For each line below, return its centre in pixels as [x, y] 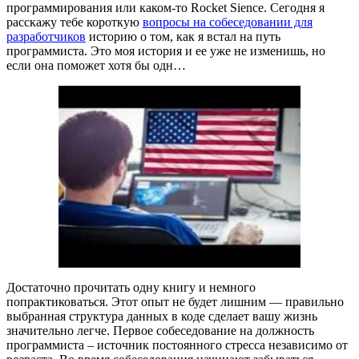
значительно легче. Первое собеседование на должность [160, 330]
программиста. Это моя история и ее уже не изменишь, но [166, 51]
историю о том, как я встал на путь [183, 37]
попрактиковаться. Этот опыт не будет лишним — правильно [175, 301]
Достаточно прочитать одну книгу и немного [131, 287]
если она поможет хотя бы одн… [96, 66]
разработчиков [46, 37]
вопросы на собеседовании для [228, 22]
